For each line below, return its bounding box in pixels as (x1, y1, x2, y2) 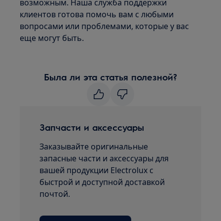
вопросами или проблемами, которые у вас (20, 21, 189, 32)
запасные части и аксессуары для (39, 153, 169, 164)
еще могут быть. (20, 33, 84, 43)
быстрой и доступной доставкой (39, 177, 165, 187)
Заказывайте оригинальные (39, 141, 148, 152)
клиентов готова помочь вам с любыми (20, 9, 174, 20)
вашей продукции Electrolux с (39, 165, 154, 176)
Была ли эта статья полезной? (44, 71, 177, 82)
